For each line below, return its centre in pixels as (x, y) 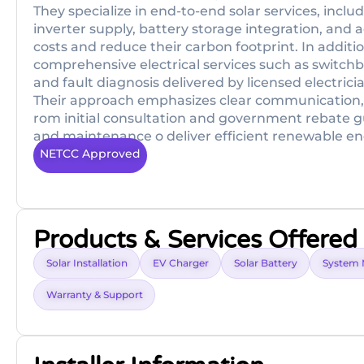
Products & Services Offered (195, 240)
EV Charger (181, 263)
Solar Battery (266, 263)
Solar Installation (87, 263)
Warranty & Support (95, 295)
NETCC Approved (90, 154)
